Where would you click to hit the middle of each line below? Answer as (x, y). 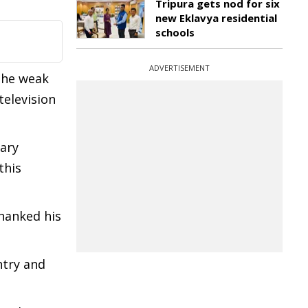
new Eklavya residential (216, 18)
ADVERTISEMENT (179, 68)
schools (175, 32)
